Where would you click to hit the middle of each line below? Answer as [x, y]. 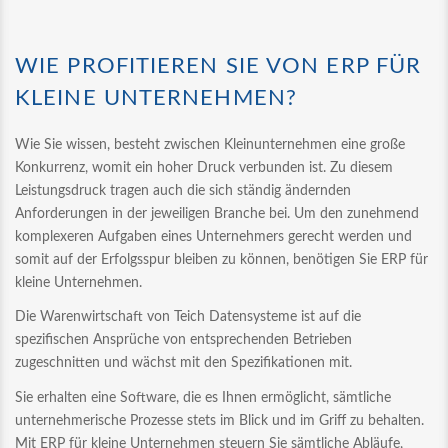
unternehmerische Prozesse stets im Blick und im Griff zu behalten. [219, 420]
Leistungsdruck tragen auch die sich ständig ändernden [183, 190]
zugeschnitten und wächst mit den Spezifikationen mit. [183, 363]
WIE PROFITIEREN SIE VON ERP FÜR [218, 65]
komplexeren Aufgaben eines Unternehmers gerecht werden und [213, 236]
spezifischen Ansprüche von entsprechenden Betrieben [183, 340]
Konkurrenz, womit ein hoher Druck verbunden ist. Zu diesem [204, 167]
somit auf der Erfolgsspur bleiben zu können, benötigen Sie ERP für [221, 259]
